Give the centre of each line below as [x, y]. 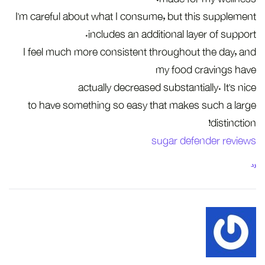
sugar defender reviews [204, 141]
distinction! [233, 123]
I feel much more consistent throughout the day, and [140, 52]
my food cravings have [206, 70]
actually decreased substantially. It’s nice [167, 88]
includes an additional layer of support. [172, 34]
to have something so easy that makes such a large [142, 105]
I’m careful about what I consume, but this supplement [136, 17]
